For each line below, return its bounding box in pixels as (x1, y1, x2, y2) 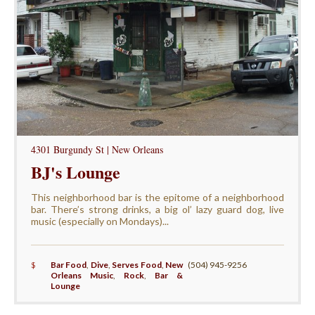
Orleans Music (50, 269, 113, 281)
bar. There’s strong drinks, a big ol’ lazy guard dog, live (30, 202, 285, 215)
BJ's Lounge (30, 159, 120, 184)
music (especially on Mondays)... (30, 214, 169, 227)
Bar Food (50, 259, 87, 270)
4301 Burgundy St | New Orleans (30, 142, 163, 156)
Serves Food (112, 259, 162, 270)
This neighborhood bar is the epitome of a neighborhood (30, 191, 285, 203)
